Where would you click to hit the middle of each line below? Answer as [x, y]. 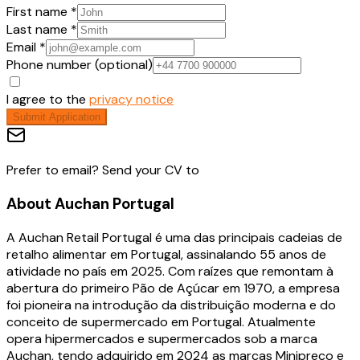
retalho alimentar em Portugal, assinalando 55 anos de [166, 254]
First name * [42, 12]
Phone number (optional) [80, 65]
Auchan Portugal [115, 204]
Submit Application [57, 117]
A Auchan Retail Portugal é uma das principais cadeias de [174, 237]
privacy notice [131, 100]
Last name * [42, 30]
